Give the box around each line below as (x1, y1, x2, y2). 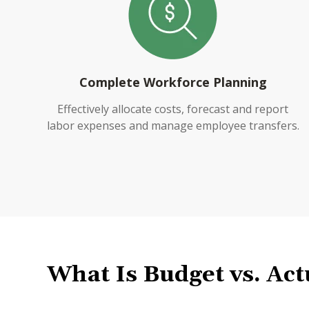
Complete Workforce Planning (79, 74, 267, 90)
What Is (47, 261, 143, 289)
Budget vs (143, 261, 254, 289)
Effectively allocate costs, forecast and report (57, 101, 289, 117)
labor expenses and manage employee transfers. (46, 118, 299, 133)
